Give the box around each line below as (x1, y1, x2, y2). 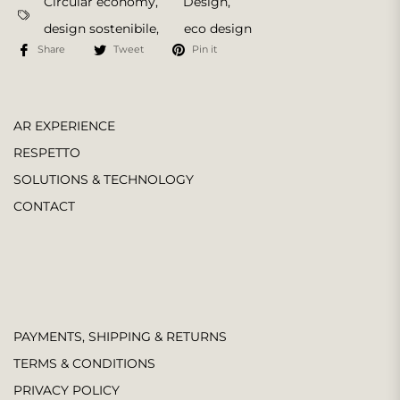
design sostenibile (43, 21, 156, 37)
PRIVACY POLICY (13, 382, 120, 398)
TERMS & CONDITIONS (13, 355, 155, 371)
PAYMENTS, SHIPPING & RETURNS (13, 329, 227, 345)
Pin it (192, 43, 217, 55)
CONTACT (13, 198, 75, 214)
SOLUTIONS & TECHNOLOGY (13, 171, 194, 187)
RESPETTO (13, 145, 80, 161)
